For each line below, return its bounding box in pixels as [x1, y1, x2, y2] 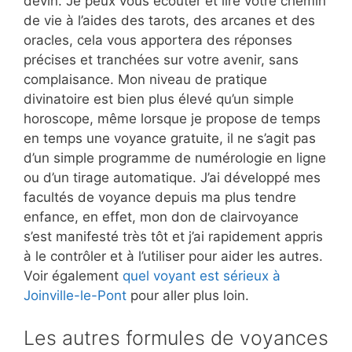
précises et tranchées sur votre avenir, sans [24, 52, 299, 68]
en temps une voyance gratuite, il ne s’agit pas [24, 130, 316, 147]
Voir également [24, 268, 123, 284]
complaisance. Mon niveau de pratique [24, 71, 267, 88]
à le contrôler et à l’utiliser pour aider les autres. [24, 248, 323, 265]
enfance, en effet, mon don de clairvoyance [24, 209, 299, 225]
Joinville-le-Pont [24, 288, 126, 304]
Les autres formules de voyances [24, 325, 328, 350]
